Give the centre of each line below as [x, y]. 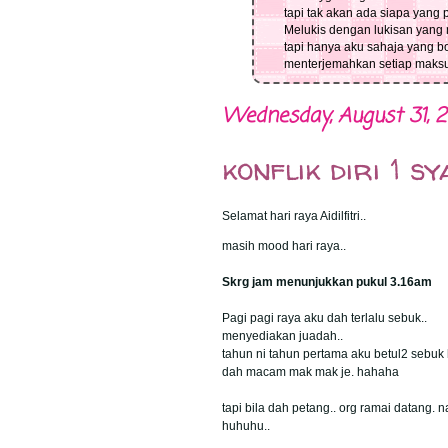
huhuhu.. [246, 425]
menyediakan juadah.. [282, 335]
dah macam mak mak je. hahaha [310, 371]
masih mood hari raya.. [284, 245]
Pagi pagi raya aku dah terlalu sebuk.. [324, 317]
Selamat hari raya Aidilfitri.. [294, 215]
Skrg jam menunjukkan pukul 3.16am [327, 281]
